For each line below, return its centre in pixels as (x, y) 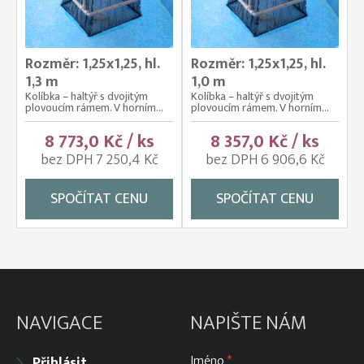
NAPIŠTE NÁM (249, 323)
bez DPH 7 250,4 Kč (99, 160)
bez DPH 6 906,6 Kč (265, 160)
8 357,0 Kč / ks (265, 141)
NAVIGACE (59, 323)
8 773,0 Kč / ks (99, 141)
